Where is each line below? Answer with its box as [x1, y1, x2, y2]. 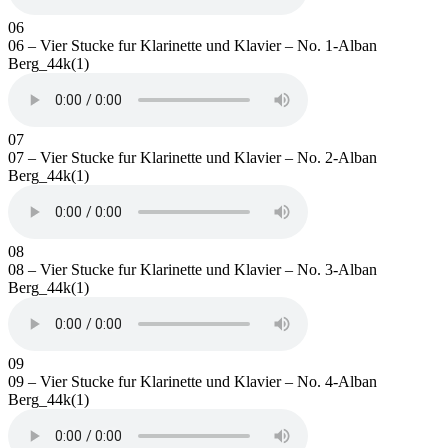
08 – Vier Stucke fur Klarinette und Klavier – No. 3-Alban [8, 260, 377, 278]
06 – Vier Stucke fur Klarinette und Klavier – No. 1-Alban [8, 36, 377, 54]
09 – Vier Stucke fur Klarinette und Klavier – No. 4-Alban [8, 372, 377, 390]
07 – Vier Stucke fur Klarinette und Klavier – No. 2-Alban [8, 148, 377, 166]
